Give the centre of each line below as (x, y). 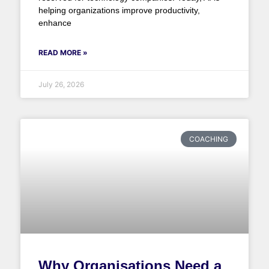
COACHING (209, 139)
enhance (55, 23)
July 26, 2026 (61, 85)
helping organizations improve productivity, (119, 11)
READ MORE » (63, 53)
